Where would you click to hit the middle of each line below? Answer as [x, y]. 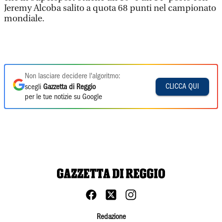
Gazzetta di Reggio [69, 87]
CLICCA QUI [182, 86]
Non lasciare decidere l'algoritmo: [73, 76]
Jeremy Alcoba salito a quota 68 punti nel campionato [110, 8]
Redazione [111, 217]
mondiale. [25, 19]
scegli [34, 87]
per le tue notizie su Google [63, 97]
